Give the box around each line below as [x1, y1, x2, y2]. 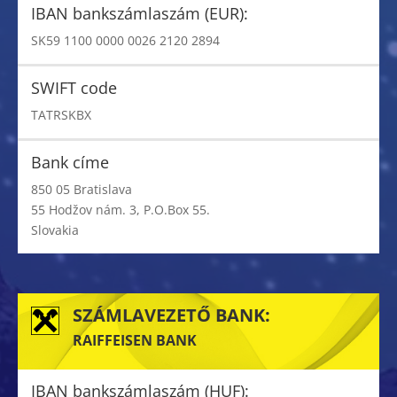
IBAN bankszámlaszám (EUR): [31, 3, 248, 25]
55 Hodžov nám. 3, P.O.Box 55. [31, 201, 210, 219]
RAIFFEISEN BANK [73, 331, 197, 351]
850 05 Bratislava [31, 181, 132, 198]
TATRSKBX [31, 106, 91, 124]
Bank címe [31, 152, 109, 174]
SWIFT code [31, 77, 117, 99]
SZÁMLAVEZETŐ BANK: [73, 303, 270, 328]
